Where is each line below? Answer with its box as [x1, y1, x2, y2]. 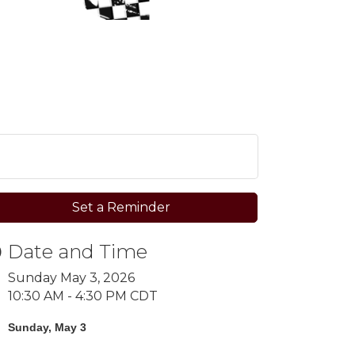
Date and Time [8, 240, 148, 264]
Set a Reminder [71, 200, 170, 216]
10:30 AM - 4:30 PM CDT [8, 288, 158, 304]
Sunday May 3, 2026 [8, 270, 136, 286]
